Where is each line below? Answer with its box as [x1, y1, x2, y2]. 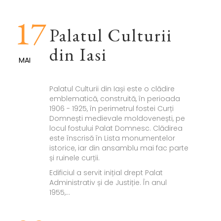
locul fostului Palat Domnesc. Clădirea [49, 123, 183, 134]
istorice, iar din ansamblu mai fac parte [49, 143, 188, 153]
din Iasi [49, 43, 107, 67]
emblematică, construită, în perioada [49, 94, 180, 104]
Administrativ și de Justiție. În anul [49, 178, 167, 188]
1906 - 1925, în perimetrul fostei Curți [49, 104, 174, 114]
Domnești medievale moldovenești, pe [49, 113, 185, 124]
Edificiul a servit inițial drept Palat [49, 168, 163, 178]
